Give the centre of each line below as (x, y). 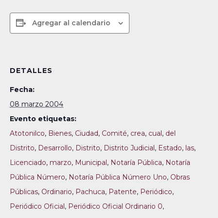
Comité (114, 133)
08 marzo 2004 (36, 104)
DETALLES (31, 71)
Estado (170, 148)
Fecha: (22, 90)
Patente (123, 192)
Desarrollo (55, 148)
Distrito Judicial (129, 148)
